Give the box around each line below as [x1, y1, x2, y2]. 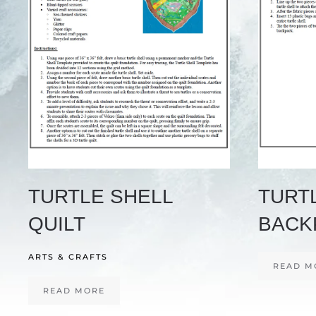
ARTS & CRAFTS [28, 252, 108, 262]
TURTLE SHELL [28, 186, 173, 207]
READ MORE [43, 286, 105, 296]
